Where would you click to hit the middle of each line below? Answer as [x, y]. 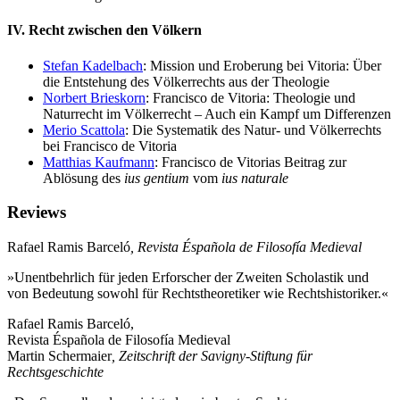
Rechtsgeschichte [55, 372]
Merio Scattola [84, 129]
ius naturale [255, 178]
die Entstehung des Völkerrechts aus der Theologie [186, 81]
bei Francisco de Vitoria [110, 146]
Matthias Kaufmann [99, 162]
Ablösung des [83, 178]
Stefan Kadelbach [93, 65]
